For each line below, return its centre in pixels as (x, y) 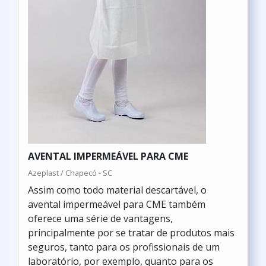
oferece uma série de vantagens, (100, 218)
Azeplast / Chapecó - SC (70, 173)
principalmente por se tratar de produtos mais (131, 233)
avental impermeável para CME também (117, 204)
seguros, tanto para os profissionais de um (124, 247)
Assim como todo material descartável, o (117, 190)
